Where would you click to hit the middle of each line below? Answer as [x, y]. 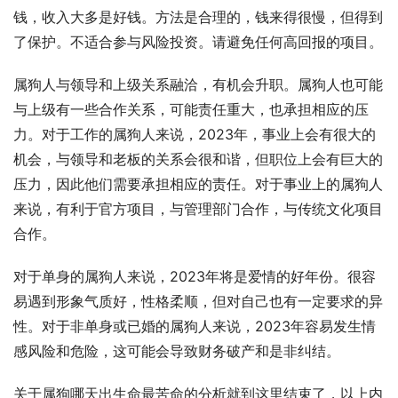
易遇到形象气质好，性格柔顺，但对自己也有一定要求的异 [198, 302]
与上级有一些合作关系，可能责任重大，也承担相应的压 [191, 110]
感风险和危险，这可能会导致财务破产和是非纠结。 [177, 351]
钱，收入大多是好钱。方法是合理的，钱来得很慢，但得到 [198, 17]
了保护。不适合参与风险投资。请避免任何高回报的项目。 [198, 42]
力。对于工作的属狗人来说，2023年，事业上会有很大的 [195, 135]
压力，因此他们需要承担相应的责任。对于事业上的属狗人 [198, 184]
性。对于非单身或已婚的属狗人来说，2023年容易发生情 [195, 326]
